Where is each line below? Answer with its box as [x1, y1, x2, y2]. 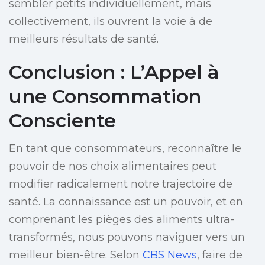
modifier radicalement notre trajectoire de [9, 177, 232, 191]
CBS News [143, 248, 197, 262]
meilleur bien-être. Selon [9, 248, 143, 262]
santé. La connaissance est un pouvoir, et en [9, 195, 243, 209]
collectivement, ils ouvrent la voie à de [9, 15, 212, 28]
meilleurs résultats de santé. [9, 33, 159, 46]
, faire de [197, 248, 243, 262]
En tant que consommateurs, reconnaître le [9, 142, 241, 156]
